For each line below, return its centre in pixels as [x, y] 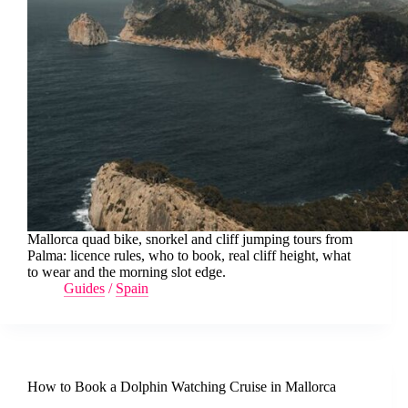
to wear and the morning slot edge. [127, 271]
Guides [84, 288]
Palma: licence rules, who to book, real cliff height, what [189, 255]
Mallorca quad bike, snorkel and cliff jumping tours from [190, 239]
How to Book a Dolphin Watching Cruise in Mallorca [182, 386]
